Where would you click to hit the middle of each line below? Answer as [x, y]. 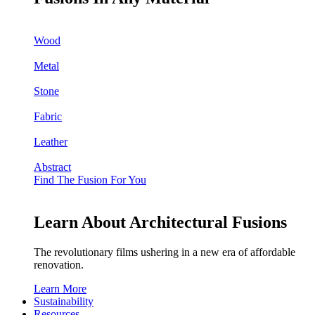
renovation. [59, 264]
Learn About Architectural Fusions [160, 222]
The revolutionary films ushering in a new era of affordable [165, 252]
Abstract [52, 167]
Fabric [48, 116]
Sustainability [64, 301]
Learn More [60, 288]
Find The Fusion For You [90, 179]
